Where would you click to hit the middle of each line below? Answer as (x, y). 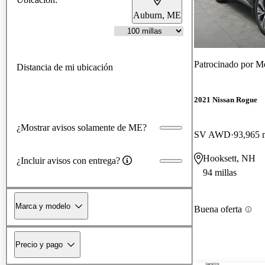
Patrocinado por (225, 64)
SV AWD (212, 135)
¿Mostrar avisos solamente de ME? (82, 127)
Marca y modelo (43, 206)
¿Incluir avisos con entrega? (68, 160)
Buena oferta (218, 209)
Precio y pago (39, 244)
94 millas (220, 173)
